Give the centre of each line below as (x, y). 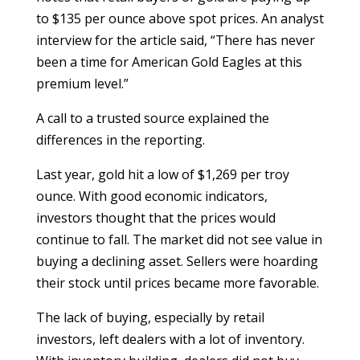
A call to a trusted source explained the (152, 118)
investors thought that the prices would (155, 218)
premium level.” (82, 84)
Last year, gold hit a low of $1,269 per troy (162, 174)
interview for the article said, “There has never (175, 40)
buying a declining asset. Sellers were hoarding (177, 261)
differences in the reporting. (120, 140)
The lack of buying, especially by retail (150, 317)
